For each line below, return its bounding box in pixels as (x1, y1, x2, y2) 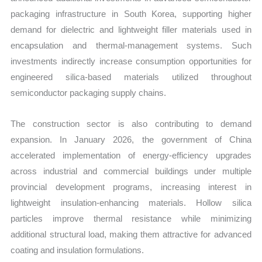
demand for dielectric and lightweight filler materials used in (11, 24, 251, 35)
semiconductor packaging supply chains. (11, 87, 167, 98)
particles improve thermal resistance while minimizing (11, 213, 251, 223)
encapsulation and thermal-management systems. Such (11, 40, 251, 50)
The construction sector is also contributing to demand (11, 118, 251, 129)
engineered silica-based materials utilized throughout (11, 71, 251, 82)
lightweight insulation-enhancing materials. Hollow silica (11, 197, 251, 208)
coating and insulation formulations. (11, 244, 144, 255)
